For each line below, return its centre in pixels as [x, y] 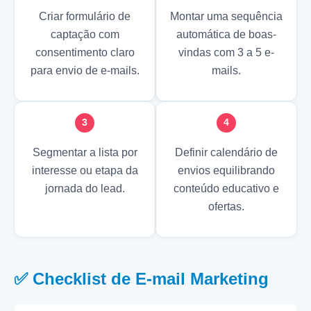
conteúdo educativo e [226, 188]
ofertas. [226, 206]
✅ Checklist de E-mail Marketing [141, 278]
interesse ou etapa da [85, 170]
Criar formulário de [85, 16]
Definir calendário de [226, 152]
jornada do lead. [85, 188]
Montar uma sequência [226, 16]
